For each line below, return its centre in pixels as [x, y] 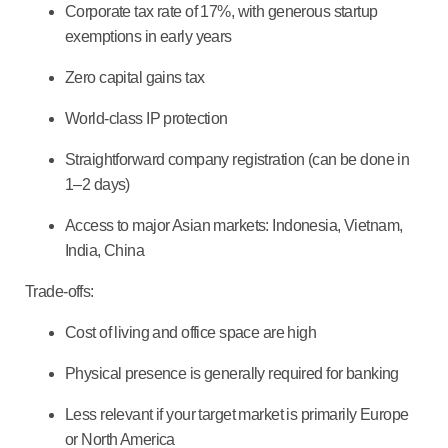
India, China [106, 251]
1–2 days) [99, 185]
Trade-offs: [59, 292]
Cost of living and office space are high [192, 333]
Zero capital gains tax [136, 78]
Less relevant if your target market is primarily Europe [237, 415]
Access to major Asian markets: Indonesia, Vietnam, [234, 226]
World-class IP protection [148, 119]
